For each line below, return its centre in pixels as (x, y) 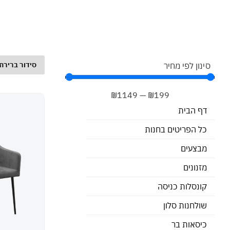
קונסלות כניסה (182, 186)
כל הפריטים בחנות (176, 129)
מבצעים (194, 148)
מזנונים (195, 167)
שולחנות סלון (185, 205)
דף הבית (193, 110)
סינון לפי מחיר (187, 65)
